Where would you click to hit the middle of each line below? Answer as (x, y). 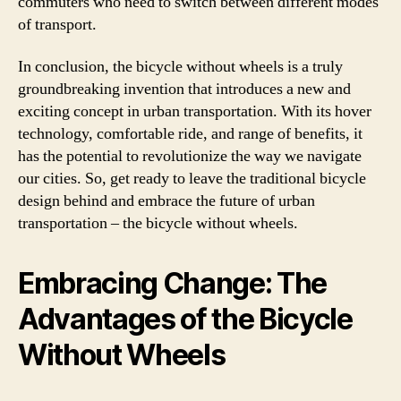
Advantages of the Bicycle (185, 319)
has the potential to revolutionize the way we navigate (190, 156)
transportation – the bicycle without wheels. (158, 223)
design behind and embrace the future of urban (166, 201)
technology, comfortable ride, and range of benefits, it (190, 134)
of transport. (57, 24)
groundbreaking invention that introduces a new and (184, 89)
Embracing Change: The (173, 283)
